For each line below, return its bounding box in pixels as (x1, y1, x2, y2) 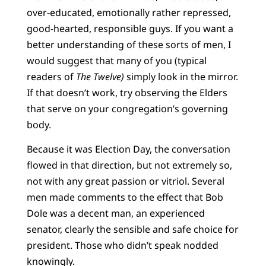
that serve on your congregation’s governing (26, 102, 228, 115)
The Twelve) (75, 69, 124, 83)
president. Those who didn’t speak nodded (26, 239, 218, 252)
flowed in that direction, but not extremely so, (26, 159, 232, 172)
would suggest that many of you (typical (26, 53, 207, 67)
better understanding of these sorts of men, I (26, 37, 231, 51)
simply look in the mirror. (123, 69, 238, 83)
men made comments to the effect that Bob (26, 191, 223, 204)
